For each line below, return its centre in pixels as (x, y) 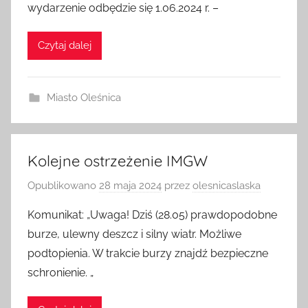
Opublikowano (63, 188)
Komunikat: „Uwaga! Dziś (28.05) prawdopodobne (152, 217)
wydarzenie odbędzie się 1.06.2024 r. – (123, 11)
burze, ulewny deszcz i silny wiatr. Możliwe (134, 236)
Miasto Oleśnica (84, 101)
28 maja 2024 (130, 188)
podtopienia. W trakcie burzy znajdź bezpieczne (148, 256)
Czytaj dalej (65, 48)
